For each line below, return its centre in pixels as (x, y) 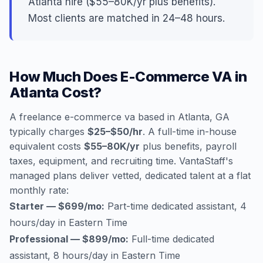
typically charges (48, 131)
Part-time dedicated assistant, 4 (176, 206)
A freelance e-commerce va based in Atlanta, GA (119, 117)
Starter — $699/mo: (57, 206)
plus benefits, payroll (188, 146)
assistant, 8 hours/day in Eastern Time (95, 255)
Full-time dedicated (171, 239)
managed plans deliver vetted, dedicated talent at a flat (130, 176)
